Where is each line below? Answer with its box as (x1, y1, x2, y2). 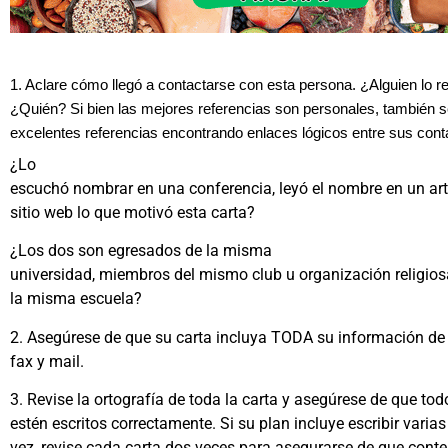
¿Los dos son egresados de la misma (10, 241, 272, 261)
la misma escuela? (10, 289, 142, 309)
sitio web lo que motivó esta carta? (10, 203, 255, 223)
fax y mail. (10, 351, 84, 371)
